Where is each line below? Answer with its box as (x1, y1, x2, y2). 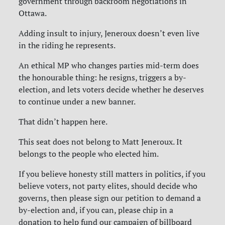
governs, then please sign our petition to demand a (19, 192, 201, 203)
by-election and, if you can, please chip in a (19, 204, 174, 215)
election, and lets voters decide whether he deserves (19, 84, 204, 94)
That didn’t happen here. (19, 116, 108, 127)
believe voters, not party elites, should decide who (19, 180, 198, 191)
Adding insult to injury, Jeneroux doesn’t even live (19, 28, 200, 38)
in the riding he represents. (19, 40, 116, 50)
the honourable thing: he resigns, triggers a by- (19, 72, 187, 82)
